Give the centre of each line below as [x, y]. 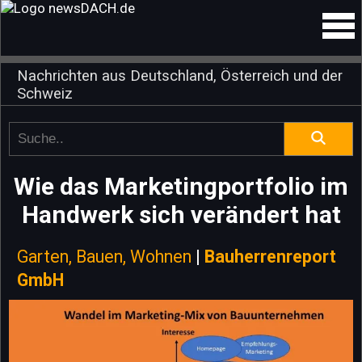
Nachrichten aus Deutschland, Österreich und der [180, 76]
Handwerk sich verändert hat [181, 215]
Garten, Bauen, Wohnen [104, 257]
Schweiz [45, 94]
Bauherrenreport [270, 257]
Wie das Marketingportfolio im [181, 186]
